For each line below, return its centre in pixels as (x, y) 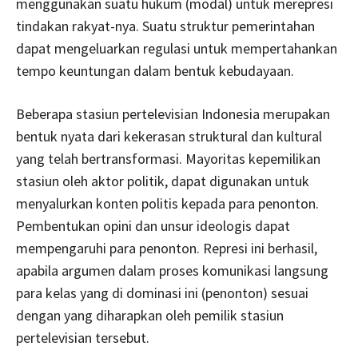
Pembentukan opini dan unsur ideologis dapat (153, 225)
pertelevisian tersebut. (83, 337)
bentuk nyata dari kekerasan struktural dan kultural (169, 136)
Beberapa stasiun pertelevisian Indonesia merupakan (173, 113)
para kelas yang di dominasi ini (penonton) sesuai (162, 292)
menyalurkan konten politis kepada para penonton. (167, 203)
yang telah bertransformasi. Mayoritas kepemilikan (168, 158)
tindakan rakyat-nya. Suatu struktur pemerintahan (165, 26)
